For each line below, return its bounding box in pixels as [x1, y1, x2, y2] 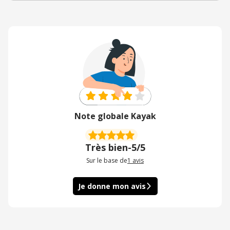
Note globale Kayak [74, 110, 156, 122]
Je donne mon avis [78, 181, 146, 191]
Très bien [85, 141, 128, 154]
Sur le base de [86, 156, 127, 165]
